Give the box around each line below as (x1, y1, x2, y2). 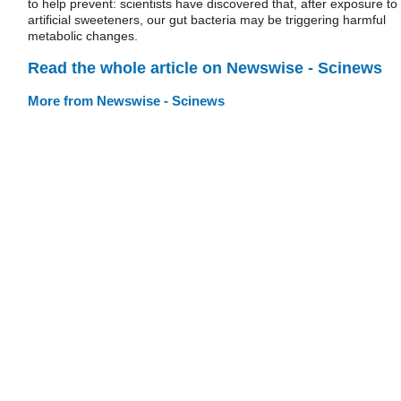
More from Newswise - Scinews (28, 92, 225, 108)
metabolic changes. (28, 29, 138, 43)
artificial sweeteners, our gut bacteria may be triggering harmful (28, 13, 386, 27)
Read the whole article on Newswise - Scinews (28, 58, 382, 77)
